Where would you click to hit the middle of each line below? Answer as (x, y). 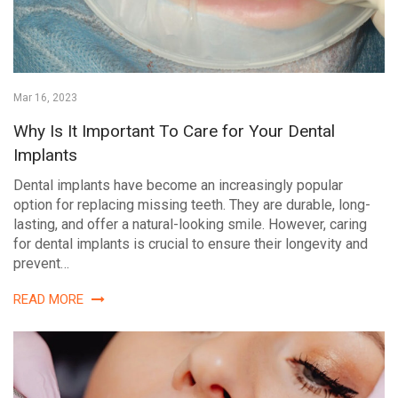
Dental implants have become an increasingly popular (178, 185)
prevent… (41, 263)
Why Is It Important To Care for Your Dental (174, 131)
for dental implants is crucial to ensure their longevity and (191, 243)
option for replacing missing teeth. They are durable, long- (192, 204)
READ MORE (50, 299)
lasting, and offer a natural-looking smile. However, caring (190, 224)
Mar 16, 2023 (45, 97)
